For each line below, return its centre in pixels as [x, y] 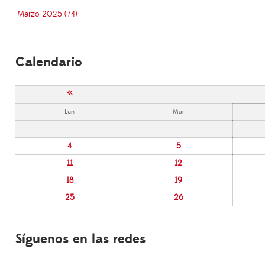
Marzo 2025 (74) [47, 14]
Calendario [49, 63]
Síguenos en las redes [80, 240]
